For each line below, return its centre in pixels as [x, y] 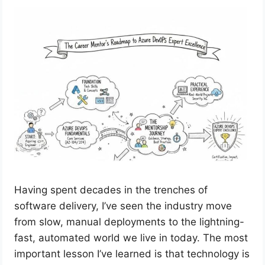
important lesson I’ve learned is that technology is [132, 253]
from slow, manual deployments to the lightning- [130, 222]
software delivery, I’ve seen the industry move [123, 206]
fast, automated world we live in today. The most [131, 237]
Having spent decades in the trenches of [111, 190]
